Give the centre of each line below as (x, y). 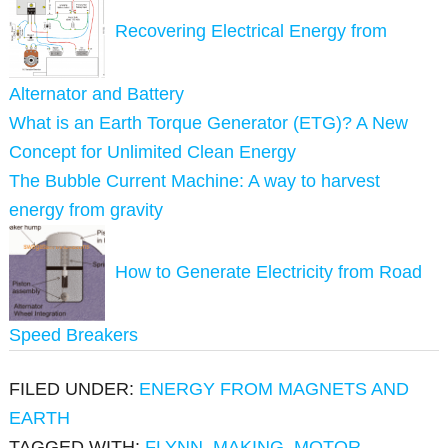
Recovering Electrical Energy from (251, 31)
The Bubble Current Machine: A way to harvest (195, 181)
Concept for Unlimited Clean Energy (153, 152)
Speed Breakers (74, 335)
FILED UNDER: (74, 389)
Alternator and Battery (97, 94)
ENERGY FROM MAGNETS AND (274, 389)
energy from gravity (86, 210)
